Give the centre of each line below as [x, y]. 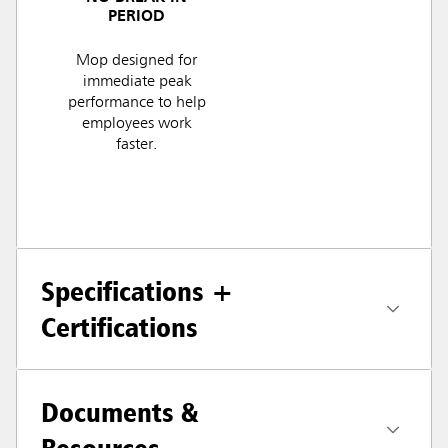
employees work [136, 123]
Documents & [119, 411]
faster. [136, 144]
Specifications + [137, 290]
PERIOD [136, 16]
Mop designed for [136, 60]
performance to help [136, 102]
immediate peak [136, 81]
